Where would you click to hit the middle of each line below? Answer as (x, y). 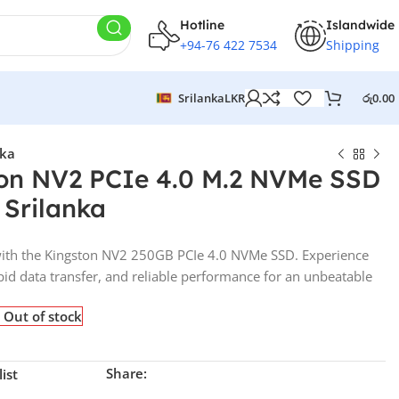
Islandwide (360, 24)
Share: (127, 373)
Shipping (353, 45)
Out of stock (43, 316)
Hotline (202, 24)
